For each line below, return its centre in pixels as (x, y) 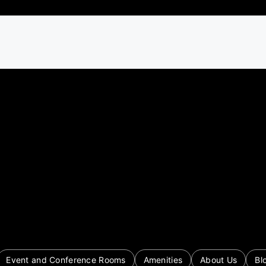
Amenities (163, 260)
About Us (219, 260)
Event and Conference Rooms (66, 260)
